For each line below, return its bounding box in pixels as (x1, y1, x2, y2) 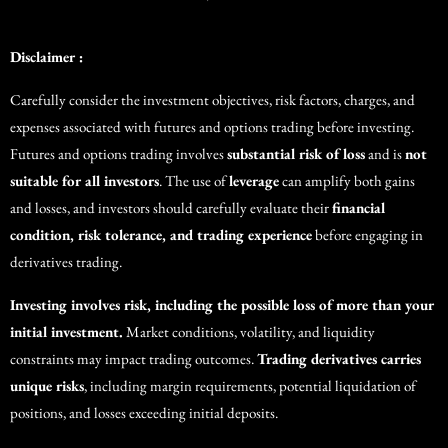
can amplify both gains (279, 171, 415, 191)
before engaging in (312, 225, 423, 245)
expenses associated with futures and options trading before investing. (10, 117, 414, 137)
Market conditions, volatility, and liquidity (123, 322, 375, 342)
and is (365, 144, 405, 164)
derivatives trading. (10, 252, 122, 272)
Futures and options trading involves (10, 144, 227, 164)
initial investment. (10, 322, 123, 342)
